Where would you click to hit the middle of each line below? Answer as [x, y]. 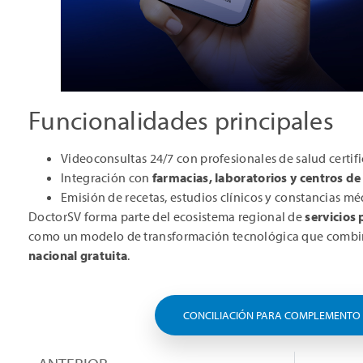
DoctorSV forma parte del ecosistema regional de [167, 216]
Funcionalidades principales [181, 120]
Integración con [107, 177]
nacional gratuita [78, 255]
